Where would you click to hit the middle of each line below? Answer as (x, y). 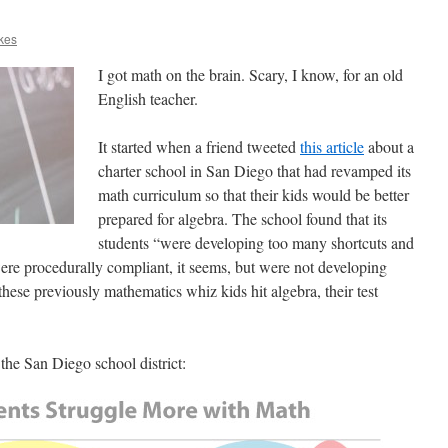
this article (332, 146)
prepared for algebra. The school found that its (242, 218)
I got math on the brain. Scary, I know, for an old (250, 74)
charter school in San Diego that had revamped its (254, 170)
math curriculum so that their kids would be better (253, 194)
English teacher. (148, 98)
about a (389, 146)
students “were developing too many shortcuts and (256, 242)
